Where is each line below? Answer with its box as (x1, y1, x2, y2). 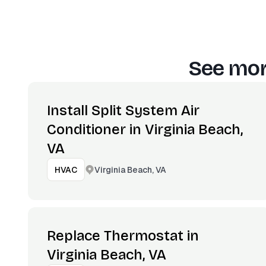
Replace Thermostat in (47, 227, 199, 244)
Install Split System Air (47, 102, 199, 119)
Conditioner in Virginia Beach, (47, 121, 243, 138)
